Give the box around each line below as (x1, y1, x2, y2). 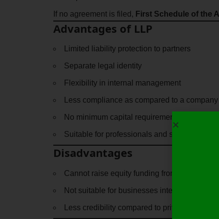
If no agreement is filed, (53, 10, 135, 19)
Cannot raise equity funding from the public (64, 169, 212, 177)
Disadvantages (53, 145, 132, 160)
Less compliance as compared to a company (64, 96, 218, 105)
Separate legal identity (64, 62, 142, 70)
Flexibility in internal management (64, 79, 181, 88)
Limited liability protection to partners (64, 44, 191, 53)
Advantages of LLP (53, 21, 153, 36)
